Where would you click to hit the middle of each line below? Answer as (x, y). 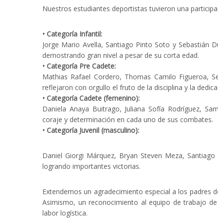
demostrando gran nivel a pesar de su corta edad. (121, 55)
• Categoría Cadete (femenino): (91, 98)
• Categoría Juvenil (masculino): (91, 130)
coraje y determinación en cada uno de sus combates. (128, 119)
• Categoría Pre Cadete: (79, 66)
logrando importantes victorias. (91, 166)
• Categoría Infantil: (72, 34)
